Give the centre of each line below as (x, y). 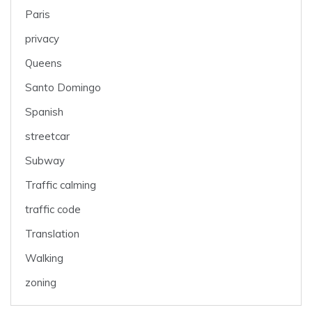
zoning (41, 283)
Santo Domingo (63, 88)
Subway (45, 161)
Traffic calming (61, 185)
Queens (44, 63)
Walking (44, 258)
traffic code (53, 210)
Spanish (44, 112)
